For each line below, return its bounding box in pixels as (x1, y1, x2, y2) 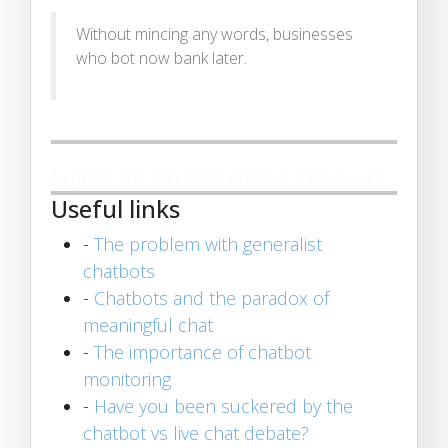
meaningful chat (83, 312, 213, 337)
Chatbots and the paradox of (94, 285, 329, 310)
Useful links (51, 192, 180, 225)
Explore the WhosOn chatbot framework (51, 164, 383, 189)
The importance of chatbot (94, 339, 311, 364)
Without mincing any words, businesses (76, 22, 353, 45)
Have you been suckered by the (94, 393, 353, 418)
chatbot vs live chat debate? (83, 420, 309, 445)
